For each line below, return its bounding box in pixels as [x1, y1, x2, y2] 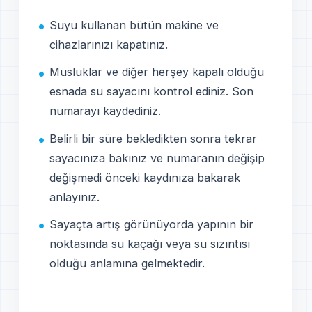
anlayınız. [49, 189, 100, 204]
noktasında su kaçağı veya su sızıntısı [49, 236, 250, 251]
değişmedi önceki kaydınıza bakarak [49, 170, 240, 185]
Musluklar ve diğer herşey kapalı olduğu [49, 65, 264, 79]
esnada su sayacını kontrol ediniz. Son [49, 84, 253, 99]
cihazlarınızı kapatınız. [49, 38, 168, 52]
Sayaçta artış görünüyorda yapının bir [49, 217, 253, 231]
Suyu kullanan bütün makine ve [49, 18, 219, 33]
